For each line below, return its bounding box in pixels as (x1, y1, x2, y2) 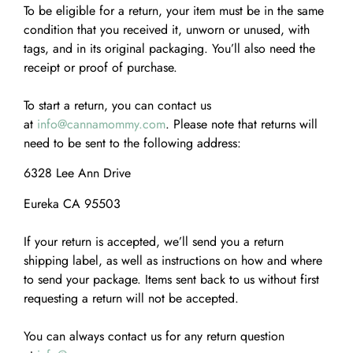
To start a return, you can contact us (24, 95, 211, 114)
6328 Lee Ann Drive (24, 164, 131, 183)
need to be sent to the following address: (24, 133, 249, 152)
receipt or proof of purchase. (24, 58, 177, 76)
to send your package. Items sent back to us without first (24, 269, 319, 288)
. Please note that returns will (165, 114, 318, 133)
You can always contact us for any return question (24, 326, 284, 345)
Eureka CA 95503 (24, 194, 121, 213)
